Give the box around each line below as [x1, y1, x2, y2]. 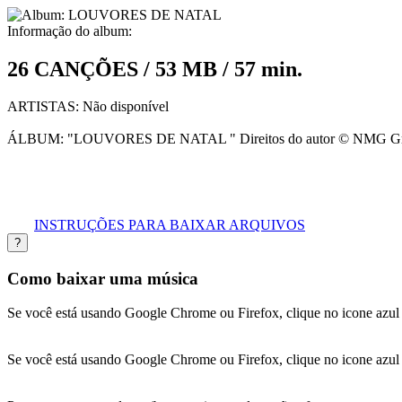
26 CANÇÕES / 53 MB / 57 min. [7, 57, 302, 81]
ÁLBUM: [7, 131, 64, 147]
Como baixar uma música [7, 268, 198, 288]
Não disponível [83, 99, 169, 115]
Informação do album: [7, 22, 132, 39]
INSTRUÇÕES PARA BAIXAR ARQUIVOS [34, 216, 305, 232]
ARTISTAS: [7, 99, 83, 115]
